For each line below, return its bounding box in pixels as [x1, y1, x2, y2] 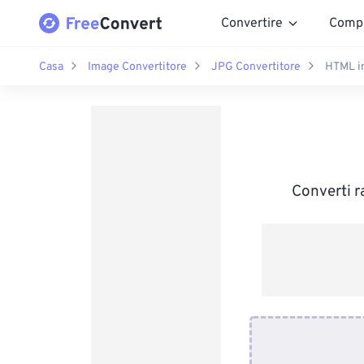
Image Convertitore [88, 59, 187, 74]
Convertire [221, 15, 283, 32]
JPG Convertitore [211, 59, 301, 74]
